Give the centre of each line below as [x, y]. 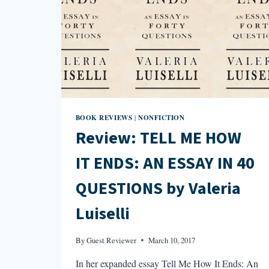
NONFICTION [161, 117]
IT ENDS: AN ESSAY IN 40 [165, 164]
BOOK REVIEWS [104, 117]
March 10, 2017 [171, 240]
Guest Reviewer [111, 240]
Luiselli [102, 214]
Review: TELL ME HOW [158, 138]
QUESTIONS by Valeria [158, 189]
